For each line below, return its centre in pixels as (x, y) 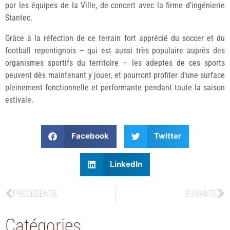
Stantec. (19, 17)
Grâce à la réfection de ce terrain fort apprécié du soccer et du (115, 38)
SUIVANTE (201, 194)
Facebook (90, 136)
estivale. (19, 100)
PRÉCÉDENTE (35, 194)
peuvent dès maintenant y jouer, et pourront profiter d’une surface (115, 75)
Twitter (168, 136)
